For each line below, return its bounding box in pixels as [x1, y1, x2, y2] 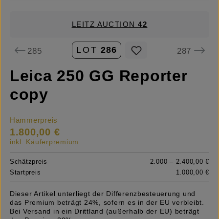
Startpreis [10, 169, 41, 176]
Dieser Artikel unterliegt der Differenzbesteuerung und [10, 190, 196, 198]
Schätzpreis [10, 158, 48, 166]
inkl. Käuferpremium [10, 138, 79, 146]
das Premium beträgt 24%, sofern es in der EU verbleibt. [10, 198, 204, 207]
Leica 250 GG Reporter [10, 67, 188, 85]
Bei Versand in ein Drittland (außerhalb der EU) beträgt [10, 207, 199, 216]
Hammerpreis [10, 116, 58, 125]
